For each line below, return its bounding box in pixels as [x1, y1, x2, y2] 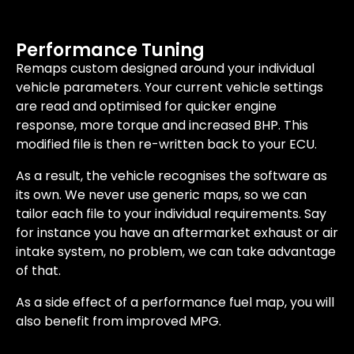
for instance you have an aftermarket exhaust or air [16, 224, 338, 243]
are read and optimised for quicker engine [16, 97, 277, 116]
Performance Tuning [16, 38, 205, 63]
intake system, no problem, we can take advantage [16, 243, 336, 262]
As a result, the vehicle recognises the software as [16, 167, 327, 186]
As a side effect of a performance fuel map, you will [16, 293, 334, 312]
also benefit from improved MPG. [16, 312, 221, 331]
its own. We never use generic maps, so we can [16, 186, 307, 205]
